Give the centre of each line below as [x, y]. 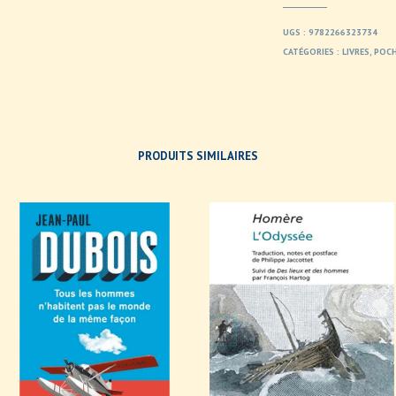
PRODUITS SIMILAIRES [198, 156]
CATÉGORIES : [313, 51]
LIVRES [356, 51]
